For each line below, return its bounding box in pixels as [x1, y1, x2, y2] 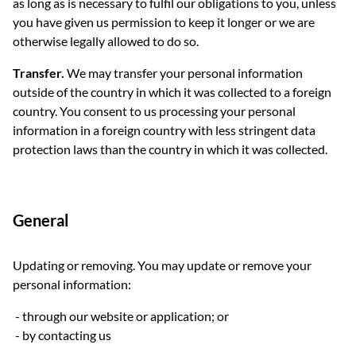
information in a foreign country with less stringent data [13, 122, 315, 137]
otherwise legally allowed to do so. [13, 33, 199, 48]
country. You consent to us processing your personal [13, 103, 296, 118]
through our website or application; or [22, 308, 229, 323]
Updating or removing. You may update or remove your [13, 257, 311, 273]
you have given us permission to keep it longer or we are [13, 14, 315, 29]
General [13, 211, 68, 230]
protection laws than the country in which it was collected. [13, 141, 327, 157]
